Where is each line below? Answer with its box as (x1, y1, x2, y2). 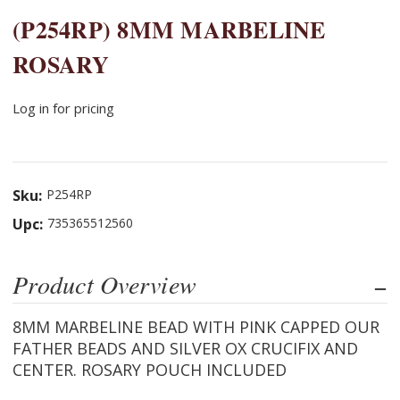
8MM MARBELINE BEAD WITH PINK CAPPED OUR (12, 315, 379, 337)
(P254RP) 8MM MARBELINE (12, 12, 326, 46)
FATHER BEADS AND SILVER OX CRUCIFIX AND (12, 337, 358, 359)
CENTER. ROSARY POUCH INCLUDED (12, 358, 287, 380)
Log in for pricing (12, 98, 114, 117)
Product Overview (12, 266, 196, 301)
